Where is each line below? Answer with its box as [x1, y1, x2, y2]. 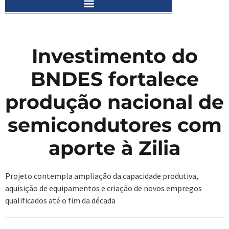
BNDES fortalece [30, 67, 199, 91]
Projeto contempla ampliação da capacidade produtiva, [5, 171, 198, 181]
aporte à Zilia [49, 136, 180, 161]
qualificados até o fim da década [5, 195, 116, 206]
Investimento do [31, 44, 198, 68]
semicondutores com [7, 113, 222, 138]
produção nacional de [5, 90, 224, 114]
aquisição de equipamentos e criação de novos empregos [5, 183, 202, 194]
